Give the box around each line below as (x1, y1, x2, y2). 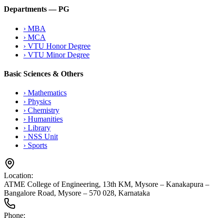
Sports (28, 141, 47, 150)
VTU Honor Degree (28, 41, 91, 50)
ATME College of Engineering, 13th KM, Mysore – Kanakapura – (4, 180, 209, 189)
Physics (28, 97, 51, 106)
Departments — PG (4, 5, 69, 14)
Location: (4, 171, 33, 180)
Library (28, 124, 51, 132)
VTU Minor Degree (28, 50, 90, 59)
